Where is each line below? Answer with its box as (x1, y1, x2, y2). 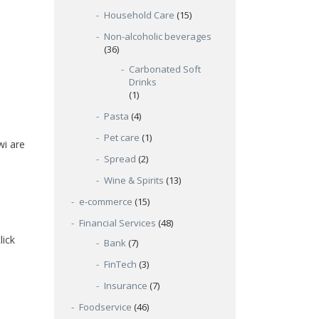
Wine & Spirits (104, 174, 164, 187)
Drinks (129, 75, 157, 88)
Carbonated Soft (129, 63, 201, 75)
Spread (104, 152, 136, 165)
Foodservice (79, 300, 132, 313)
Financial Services (79, 216, 156, 229)
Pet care (104, 131, 140, 144)
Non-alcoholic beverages (104, 30, 211, 43)
